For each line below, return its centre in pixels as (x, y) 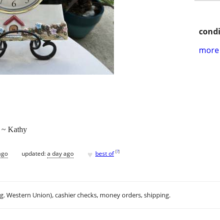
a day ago (60, 153)
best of (105, 153)
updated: (34, 153)
